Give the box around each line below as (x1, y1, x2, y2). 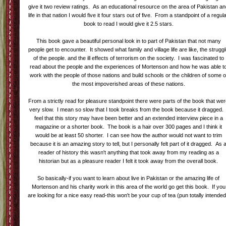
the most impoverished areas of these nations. (72, 81, 185, 87)
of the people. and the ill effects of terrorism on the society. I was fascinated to (33, 55, 224, 61)
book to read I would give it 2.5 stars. (84, 21, 174, 27)
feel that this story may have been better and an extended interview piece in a (34, 115, 223, 121)
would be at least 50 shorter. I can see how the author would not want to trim (35, 132, 222, 138)
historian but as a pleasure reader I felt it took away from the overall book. (39, 158, 218, 164)
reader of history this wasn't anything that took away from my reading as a (38, 149, 219, 155)
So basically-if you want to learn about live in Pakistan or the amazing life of (37, 175, 220, 181)
